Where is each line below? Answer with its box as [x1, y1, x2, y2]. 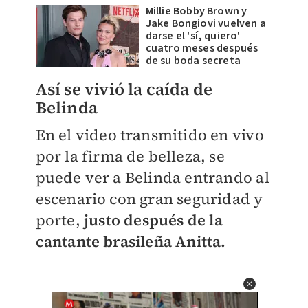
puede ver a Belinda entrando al [35, 166, 269, 188]
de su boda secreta [145, 52, 241, 68]
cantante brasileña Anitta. [35, 230, 226, 252]
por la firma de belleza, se [35, 145, 225, 166]
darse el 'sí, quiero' [145, 27, 241, 43]
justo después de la [83, 209, 223, 230]
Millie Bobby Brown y [145, 3, 247, 19]
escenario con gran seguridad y [35, 188, 263, 209]
